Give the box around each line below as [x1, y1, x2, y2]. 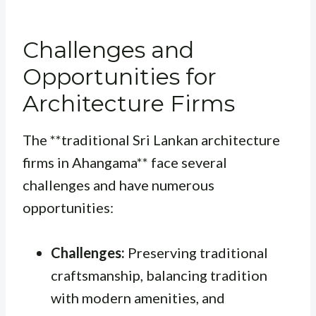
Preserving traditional [125, 244, 268, 262]
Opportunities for [23, 63, 217, 91]
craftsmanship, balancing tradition [51, 267, 267, 284]
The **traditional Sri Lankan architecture [23, 131, 280, 149]
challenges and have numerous [23, 176, 214, 194]
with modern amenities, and [51, 289, 225, 307]
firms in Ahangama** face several [23, 154, 227, 171]
